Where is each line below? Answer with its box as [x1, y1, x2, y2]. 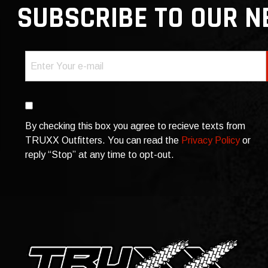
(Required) [26, 68, 62, 77]
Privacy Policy [181, 135, 240, 145]
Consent [25, 92, 60, 102]
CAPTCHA [25, 181, 71, 192]
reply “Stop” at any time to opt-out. [25, 149, 174, 160]
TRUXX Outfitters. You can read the [25, 135, 181, 145]
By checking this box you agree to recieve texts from [25, 120, 226, 131]
